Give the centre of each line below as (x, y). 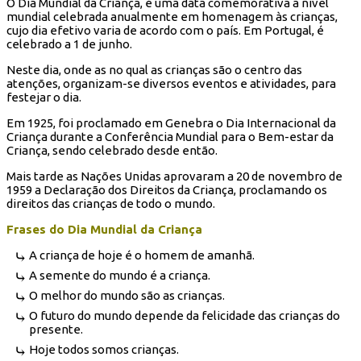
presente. (56, 330)
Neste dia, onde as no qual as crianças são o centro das (154, 69)
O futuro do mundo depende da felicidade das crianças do (184, 316)
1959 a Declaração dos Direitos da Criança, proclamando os (167, 190)
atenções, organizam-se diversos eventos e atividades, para (171, 83)
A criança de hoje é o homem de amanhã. (141, 255)
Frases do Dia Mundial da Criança (104, 230)
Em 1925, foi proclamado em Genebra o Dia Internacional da (171, 123)
